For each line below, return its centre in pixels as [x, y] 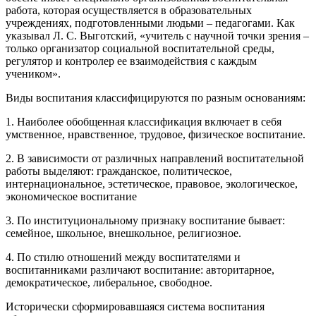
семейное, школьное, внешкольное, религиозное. [123, 233]
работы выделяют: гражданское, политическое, [119, 171]
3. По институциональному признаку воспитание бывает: [145, 221]
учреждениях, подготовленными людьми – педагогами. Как [150, 23]
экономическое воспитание [71, 197]
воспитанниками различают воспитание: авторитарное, [140, 270]
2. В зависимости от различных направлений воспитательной [155, 159]
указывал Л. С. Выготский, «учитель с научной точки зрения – [157, 36]
